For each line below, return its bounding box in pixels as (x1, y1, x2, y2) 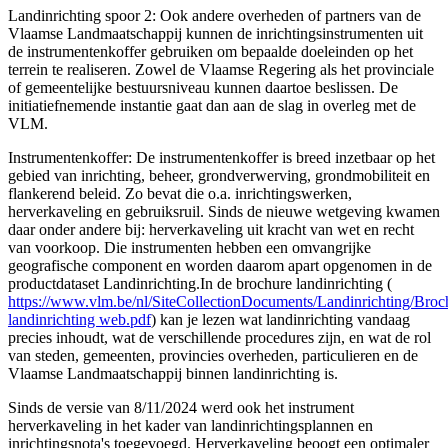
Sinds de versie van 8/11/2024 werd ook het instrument (8, 398, 354, 416)
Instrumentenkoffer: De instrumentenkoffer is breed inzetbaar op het (8, 148, 435, 166)
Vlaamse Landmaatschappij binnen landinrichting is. (8, 364, 338, 382)
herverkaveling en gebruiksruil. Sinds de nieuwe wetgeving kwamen (8, 202, 440, 220)
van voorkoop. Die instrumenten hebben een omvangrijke (8, 238, 371, 256)
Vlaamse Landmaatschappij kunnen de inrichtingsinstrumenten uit (8, 24, 423, 42)
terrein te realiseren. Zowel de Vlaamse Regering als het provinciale (8, 60, 434, 78)
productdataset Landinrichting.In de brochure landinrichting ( (8, 274, 392, 292)
